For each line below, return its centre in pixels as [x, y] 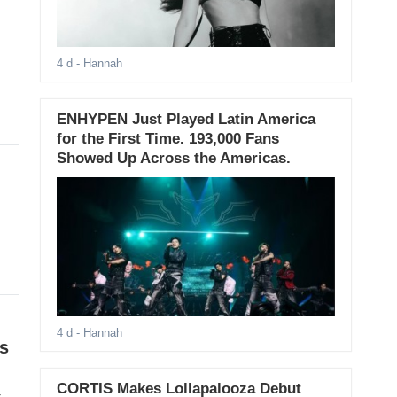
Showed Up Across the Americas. [173, 159]
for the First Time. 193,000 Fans [167, 139]
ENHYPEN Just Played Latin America [186, 120]
